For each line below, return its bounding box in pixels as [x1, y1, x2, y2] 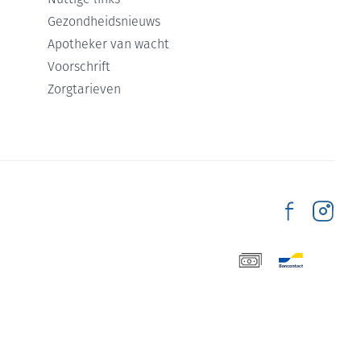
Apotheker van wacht [48, 39, 170, 52]
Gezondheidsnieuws [48, 16, 161, 29]
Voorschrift [48, 61, 111, 74]
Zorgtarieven [48, 84, 122, 97]
